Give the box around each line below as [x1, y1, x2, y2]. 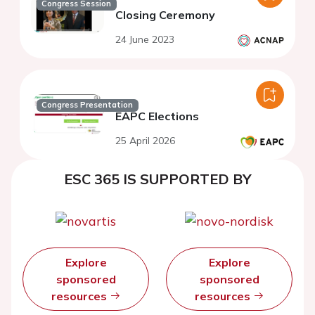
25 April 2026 [115, 134, 175, 148]
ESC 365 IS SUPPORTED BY [63, 170, 252, 188]
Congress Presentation [41, 100, 134, 110]
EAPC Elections [115, 109, 199, 124]
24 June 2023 [115, 33, 174, 46]
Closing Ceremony [115, 8, 215, 22]
